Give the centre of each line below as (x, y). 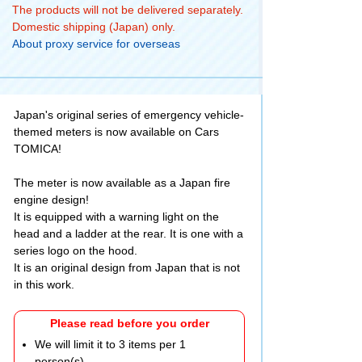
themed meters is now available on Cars (116, 131)
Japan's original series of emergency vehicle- (129, 114)
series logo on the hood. (76, 250)
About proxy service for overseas (96, 43)
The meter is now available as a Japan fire (122, 182)
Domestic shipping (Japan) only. (94, 26)
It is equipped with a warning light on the (116, 216)
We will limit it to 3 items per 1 (110, 344)
